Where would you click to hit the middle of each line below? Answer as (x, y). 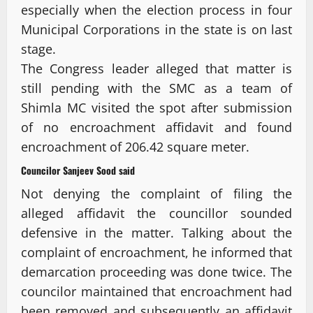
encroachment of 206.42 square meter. (135, 147)
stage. (38, 49)
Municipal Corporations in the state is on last (156, 30)
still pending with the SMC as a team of (156, 88)
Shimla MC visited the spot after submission (156, 108)
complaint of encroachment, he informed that (156, 253)
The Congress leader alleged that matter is (156, 69)
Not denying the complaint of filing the (156, 194)
